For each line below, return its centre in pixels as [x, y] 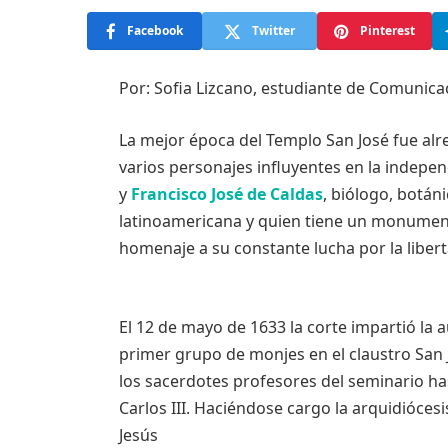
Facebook [155, 31]
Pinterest [387, 31]
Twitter [273, 31]
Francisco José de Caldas [226, 193]
